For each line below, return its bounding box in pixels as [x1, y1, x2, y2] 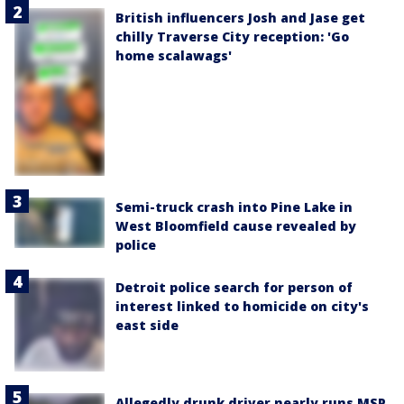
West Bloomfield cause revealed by [115, 216, 356, 234]
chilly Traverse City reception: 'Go [115, 28, 349, 46]
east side [115, 316, 179, 334]
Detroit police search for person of [115, 278, 353, 296]
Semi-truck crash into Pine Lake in [115, 197, 353, 216]
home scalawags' [115, 47, 232, 65]
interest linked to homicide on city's [115, 297, 369, 315]
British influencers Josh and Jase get [115, 9, 365, 27]
